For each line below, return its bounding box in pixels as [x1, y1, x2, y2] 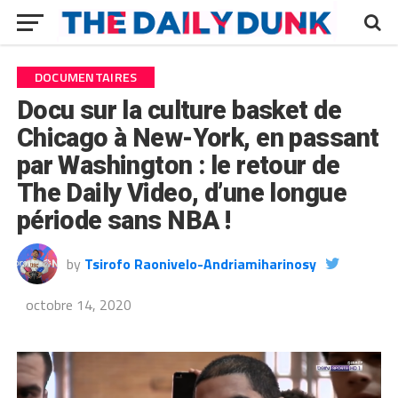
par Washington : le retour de [16, 150, 339, 180]
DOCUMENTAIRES [34, 68, 138, 87]
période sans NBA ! [16, 205, 231, 235]
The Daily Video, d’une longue [16, 178, 346, 208]
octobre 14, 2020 [25, 294, 131, 315]
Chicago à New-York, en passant [16, 123, 379, 153]
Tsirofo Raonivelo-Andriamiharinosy [84, 253, 316, 275]
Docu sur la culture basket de [16, 95, 341, 125]
